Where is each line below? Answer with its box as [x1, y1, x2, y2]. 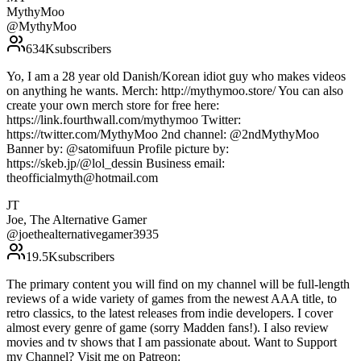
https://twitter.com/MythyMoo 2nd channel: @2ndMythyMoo [6, 127, 319, 142]
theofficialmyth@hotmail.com [6, 171, 158, 185]
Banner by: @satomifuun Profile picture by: [6, 142, 229, 156]
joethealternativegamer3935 [19, 227, 159, 242]
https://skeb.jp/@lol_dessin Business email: [6, 156, 225, 171]
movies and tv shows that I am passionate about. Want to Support [6, 335, 337, 350]
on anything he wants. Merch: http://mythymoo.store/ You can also [6, 84, 343, 98]
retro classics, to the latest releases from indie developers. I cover [6, 306, 333, 321]
